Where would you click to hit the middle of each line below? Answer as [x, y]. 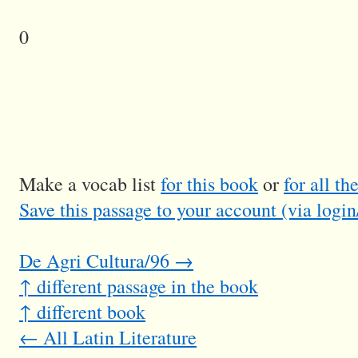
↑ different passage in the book [139, 286]
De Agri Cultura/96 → [106, 261]
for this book [209, 184]
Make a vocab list [90, 184]
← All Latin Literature [108, 338]
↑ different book [82, 312]
